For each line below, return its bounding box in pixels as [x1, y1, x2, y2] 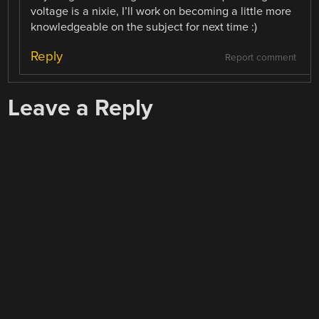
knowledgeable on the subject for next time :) [31, 19, 258, 34]
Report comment [224, 51, 296, 63]
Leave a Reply [8, 93, 154, 122]
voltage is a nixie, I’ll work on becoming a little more [31, 4, 292, 19]
